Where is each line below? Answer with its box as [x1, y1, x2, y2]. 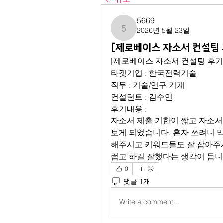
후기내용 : [111, 104, 149, 113]
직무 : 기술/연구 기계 [111, 80, 185, 90]
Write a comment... [119, 197, 179, 206]
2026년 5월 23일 [137, 26, 190, 35]
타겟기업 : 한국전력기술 [111, 68, 197, 78]
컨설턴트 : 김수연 [111, 92, 173, 102]
